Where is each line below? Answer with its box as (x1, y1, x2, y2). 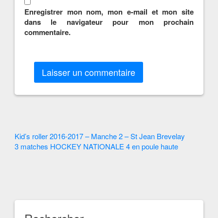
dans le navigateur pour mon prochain (24, 17, 194, 27)
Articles (14, 144, 63, 165)
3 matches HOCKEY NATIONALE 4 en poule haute (15, 141, 178, 151)
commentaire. (24, 27, 71, 37)
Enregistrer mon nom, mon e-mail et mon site (24, 6, 194, 17)
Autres (14, 128, 56, 149)
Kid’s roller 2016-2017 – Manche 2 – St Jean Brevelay (15, 131, 185, 141)
